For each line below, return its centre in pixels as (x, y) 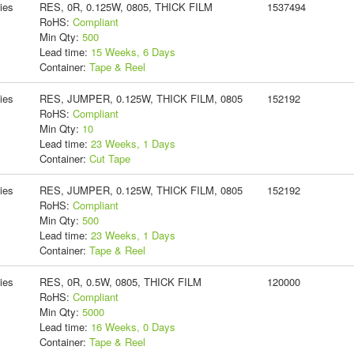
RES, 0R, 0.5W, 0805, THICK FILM (120, 281)
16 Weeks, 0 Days (133, 326)
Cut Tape (109, 158)
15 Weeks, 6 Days (133, 51)
